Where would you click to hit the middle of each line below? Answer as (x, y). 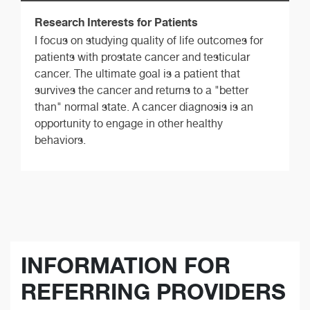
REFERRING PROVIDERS (153, 292)
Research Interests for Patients (116, 22)
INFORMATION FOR (126, 266)
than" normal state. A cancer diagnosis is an (144, 107)
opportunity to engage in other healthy (129, 123)
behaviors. (60, 140)
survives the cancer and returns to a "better (142, 90)
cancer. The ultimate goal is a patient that (137, 73)
